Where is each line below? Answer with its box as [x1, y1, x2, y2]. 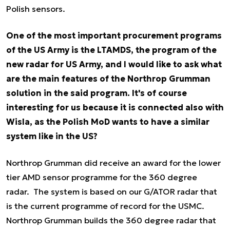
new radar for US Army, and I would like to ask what [6, 59, 222, 69]
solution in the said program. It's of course [6, 87, 187, 98]
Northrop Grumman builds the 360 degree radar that [6, 215, 216, 225]
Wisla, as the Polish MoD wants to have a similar [6, 116, 209, 127]
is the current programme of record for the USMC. [6, 200, 204, 211]
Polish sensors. [6, 3, 65, 14]
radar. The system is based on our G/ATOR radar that [6, 186, 217, 197]
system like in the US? [6, 130, 98, 141]
